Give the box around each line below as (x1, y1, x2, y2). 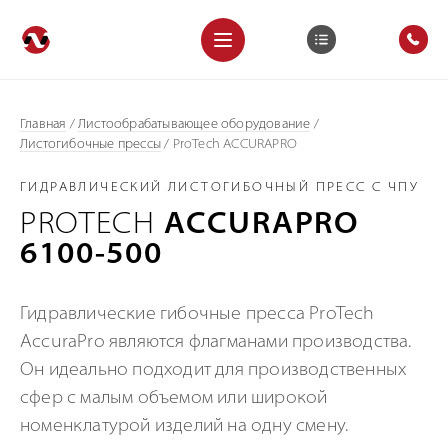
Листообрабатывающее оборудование (78, 118, 311, 131)
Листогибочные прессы (20, 138, 161, 151)
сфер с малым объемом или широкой (20, 389, 328, 408)
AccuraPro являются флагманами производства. (20, 333, 412, 352)
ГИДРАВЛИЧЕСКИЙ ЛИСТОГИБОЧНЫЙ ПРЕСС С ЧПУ (20, 181, 420, 194)
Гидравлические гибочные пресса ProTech (20, 305, 375, 324)
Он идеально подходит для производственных (20, 361, 407, 380)
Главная (20, 118, 67, 131)
